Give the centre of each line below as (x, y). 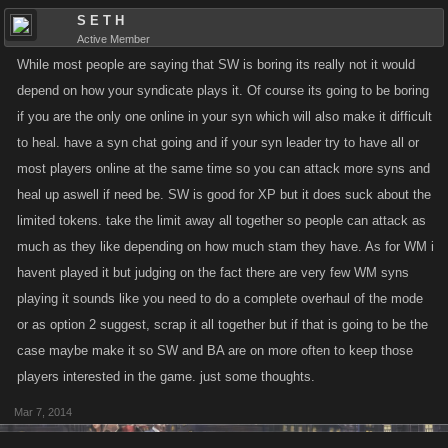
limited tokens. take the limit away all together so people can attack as (221, 220)
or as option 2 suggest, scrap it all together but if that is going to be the (222, 324)
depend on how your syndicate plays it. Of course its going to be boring (223, 90)
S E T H (100, 20)
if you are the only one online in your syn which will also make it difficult (224, 116)
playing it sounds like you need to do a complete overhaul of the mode (220, 298)
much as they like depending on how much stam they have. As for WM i (225, 246)
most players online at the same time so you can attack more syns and (223, 168)
